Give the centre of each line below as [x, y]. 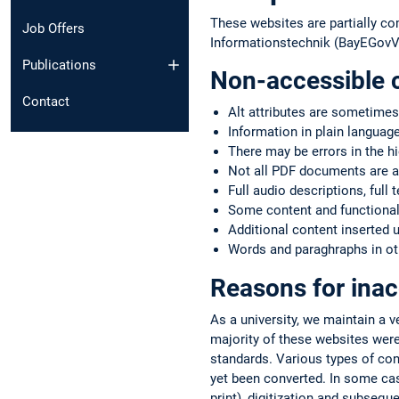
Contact [46, 101]
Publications [59, 65]
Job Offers [53, 29]
